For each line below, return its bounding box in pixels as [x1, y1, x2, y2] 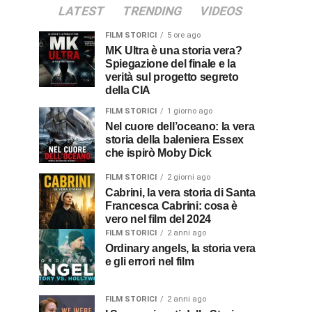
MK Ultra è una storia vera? [105, 45, 114, 57]
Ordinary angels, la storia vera [105, 242, 114, 255]
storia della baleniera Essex [105, 134, 244, 146]
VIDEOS [198, 4, 244, 19]
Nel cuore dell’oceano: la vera [105, 120, 114, 133]
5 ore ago [167, 31, 201, 40]
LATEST [56, 4, 107, 19]
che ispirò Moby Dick [105, 147, 212, 159]
